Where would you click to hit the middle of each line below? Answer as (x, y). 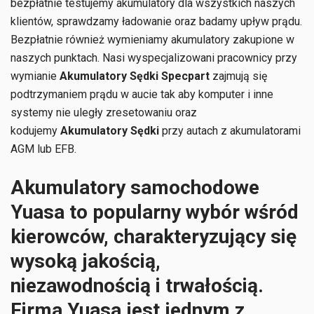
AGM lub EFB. (43, 149)
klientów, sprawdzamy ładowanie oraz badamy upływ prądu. (156, 21)
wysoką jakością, (86, 261)
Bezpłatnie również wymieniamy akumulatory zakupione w (152, 40)
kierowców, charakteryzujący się (153, 237)
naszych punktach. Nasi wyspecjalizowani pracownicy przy (154, 58)
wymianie (35, 76)
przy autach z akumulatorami (231, 131)
